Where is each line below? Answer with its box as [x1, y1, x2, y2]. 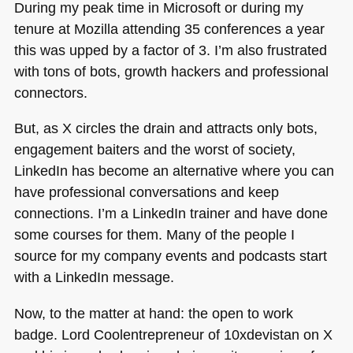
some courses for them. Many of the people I [13, 226, 295, 243]
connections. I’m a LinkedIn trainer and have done [13, 205, 328, 222]
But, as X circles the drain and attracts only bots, [13, 120, 318, 137]
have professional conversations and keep [13, 184, 279, 201]
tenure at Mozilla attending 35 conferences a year [13, 20, 325, 37]
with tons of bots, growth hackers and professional [13, 62, 329, 80]
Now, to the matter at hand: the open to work [13, 304, 293, 321]
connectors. [13, 84, 87, 101]
